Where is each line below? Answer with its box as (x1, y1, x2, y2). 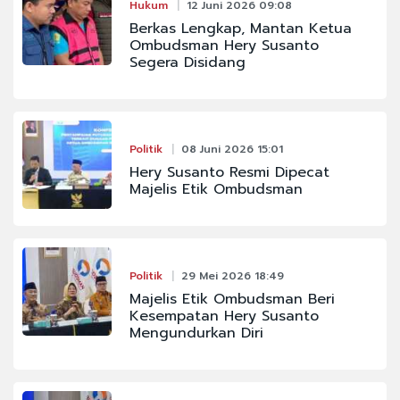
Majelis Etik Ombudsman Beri (129, 287, 335, 310)
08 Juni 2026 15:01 (180, 140, 283, 157)
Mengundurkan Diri (129, 321, 263, 344)
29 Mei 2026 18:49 (180, 267, 284, 284)
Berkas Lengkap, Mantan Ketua (129, 17, 352, 39)
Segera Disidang (129, 51, 246, 73)
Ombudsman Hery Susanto (129, 34, 319, 56)
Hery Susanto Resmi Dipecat (129, 161, 329, 183)
